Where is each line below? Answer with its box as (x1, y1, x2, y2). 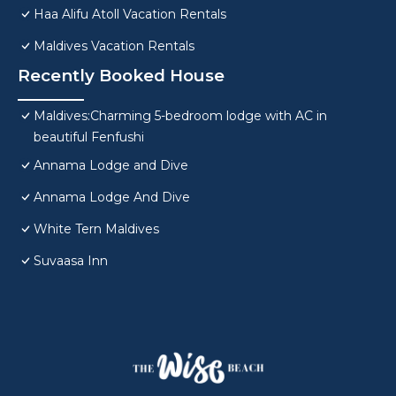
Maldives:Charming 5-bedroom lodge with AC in (34, 108, 327, 125)
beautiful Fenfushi (34, 129, 144, 146)
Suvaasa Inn (34, 253, 108, 270)
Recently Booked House (18, 65, 225, 87)
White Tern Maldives (34, 221, 159, 238)
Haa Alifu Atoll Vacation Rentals (34, 6, 226, 23)
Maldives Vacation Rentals (34, 38, 194, 55)
